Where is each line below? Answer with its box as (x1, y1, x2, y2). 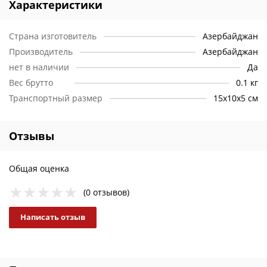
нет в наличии (9, 61, 69, 73)
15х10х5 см (213, 92, 258, 104)
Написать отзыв (20, 212, 85, 222)
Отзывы (9, 129, 54, 143)
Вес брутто (9, 77, 53, 88)
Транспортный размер (9, 92, 103, 104)
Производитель (9, 46, 73, 57)
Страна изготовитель (9, 30, 97, 42)
